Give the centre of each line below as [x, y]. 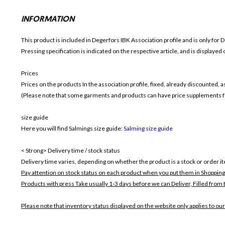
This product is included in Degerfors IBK [76, 40]
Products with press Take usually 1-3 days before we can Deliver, [107, 184]
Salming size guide [148, 129]
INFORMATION [48, 20]
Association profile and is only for [176, 40]
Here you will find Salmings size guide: [72, 129]
